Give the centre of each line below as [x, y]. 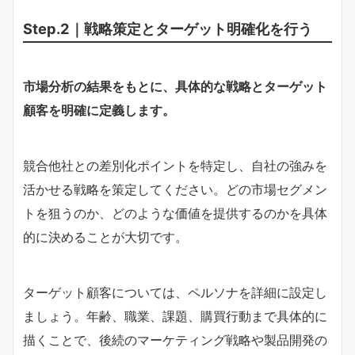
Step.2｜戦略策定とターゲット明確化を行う [168, 28]
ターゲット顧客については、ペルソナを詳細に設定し [175, 292]
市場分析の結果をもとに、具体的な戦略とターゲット [175, 86]
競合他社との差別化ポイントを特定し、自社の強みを [175, 165]
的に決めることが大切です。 [105, 237]
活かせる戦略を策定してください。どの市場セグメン [175, 189]
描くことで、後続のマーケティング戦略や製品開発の [175, 340]
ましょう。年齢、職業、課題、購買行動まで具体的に [175, 316]
